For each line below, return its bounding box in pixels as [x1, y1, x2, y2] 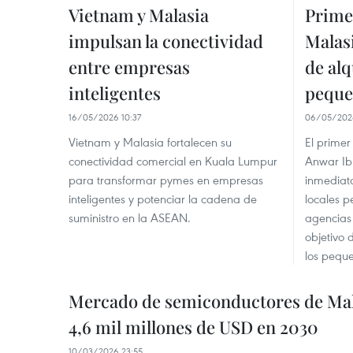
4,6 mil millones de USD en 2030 [69, 314, 318, 339]
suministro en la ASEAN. [69, 209, 191, 225]
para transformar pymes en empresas [69, 171, 263, 188]
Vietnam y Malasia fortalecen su [69, 133, 232, 150]
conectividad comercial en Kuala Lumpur [69, 152, 277, 169]
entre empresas [69, 54, 190, 79]
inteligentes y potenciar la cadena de [69, 190, 257, 206]
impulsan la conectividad [69, 28, 263, 53]
